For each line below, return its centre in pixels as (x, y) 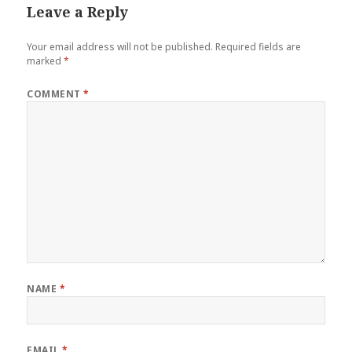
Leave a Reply (78, 11)
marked (46, 60)
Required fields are (258, 46)
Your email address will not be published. (120, 46)
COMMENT (55, 93)
